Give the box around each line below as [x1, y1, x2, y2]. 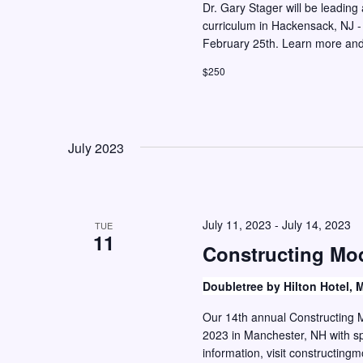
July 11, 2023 [202, 216, 271, 233]
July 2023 [68, 139, 124, 157]
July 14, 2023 [281, 216, 351, 233]
